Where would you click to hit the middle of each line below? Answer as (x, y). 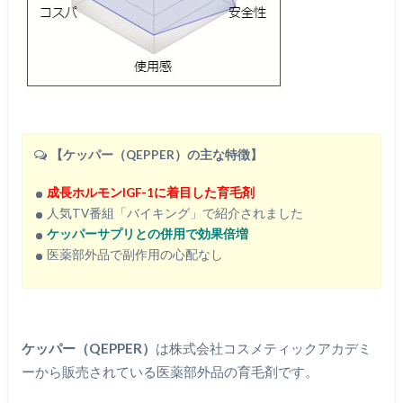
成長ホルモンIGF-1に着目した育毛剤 (150, 192)
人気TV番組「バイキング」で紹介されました (175, 213)
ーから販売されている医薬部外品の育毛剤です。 (170, 371)
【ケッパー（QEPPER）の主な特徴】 (157, 155)
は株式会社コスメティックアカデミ (263, 348)
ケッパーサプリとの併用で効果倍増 (147, 233)
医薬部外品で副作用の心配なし (134, 254)
